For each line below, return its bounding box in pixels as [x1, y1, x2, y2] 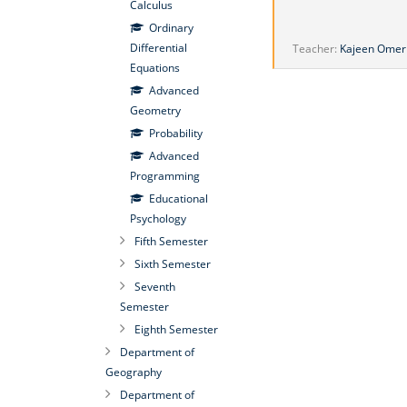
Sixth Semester [134, 256, 211, 272]
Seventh [134, 279, 175, 294]
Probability [148, 125, 203, 141]
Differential [129, 40, 187, 55]
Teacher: [292, 40, 340, 56]
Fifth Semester [134, 233, 208, 249]
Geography [104, 364, 162, 380]
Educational [148, 191, 208, 206]
